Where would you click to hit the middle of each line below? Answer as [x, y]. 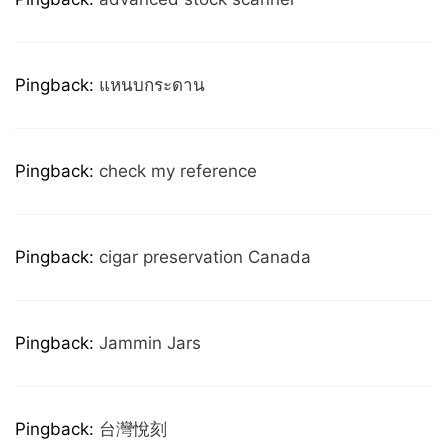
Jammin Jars [150, 343]
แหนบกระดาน [152, 85]
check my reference [178, 171]
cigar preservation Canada [205, 257]
